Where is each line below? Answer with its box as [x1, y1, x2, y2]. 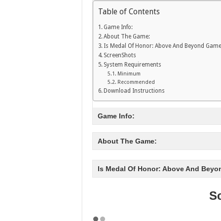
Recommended [117, 79, 155, 86]
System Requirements [104, 61, 162, 69]
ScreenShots [104, 52, 137, 59]
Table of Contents [98, 6, 160, 16]
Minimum [117, 71, 141, 77]
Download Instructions [104, 87, 165, 95]
